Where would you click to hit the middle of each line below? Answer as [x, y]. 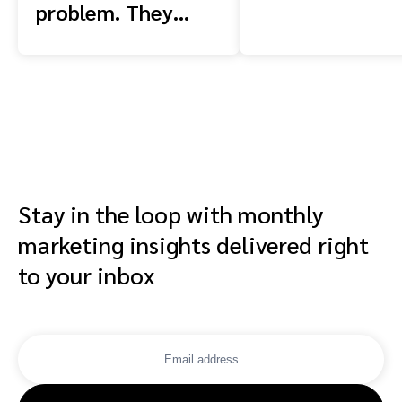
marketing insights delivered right [193, 245]
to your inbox [86, 275]
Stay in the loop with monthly [170, 214]
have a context [107, 39]
